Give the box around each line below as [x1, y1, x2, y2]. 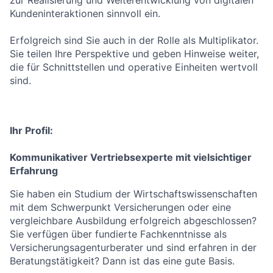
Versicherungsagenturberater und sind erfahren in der [10, 241, 257, 253]
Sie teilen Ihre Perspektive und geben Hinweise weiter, [10, 48, 259, 60]
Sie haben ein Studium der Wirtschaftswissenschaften [10, 188, 257, 200]
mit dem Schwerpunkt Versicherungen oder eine [10, 201, 231, 213]
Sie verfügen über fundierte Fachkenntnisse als [10, 228, 227, 240]
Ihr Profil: [10, 124, 53, 136]
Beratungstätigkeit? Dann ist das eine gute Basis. [10, 255, 235, 267]
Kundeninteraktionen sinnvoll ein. [10, 7, 160, 19]
